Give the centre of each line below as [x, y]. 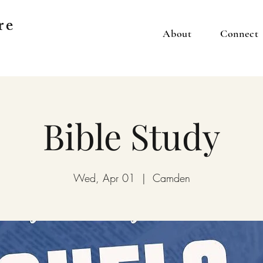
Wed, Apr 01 [104, 178]
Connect [239, 33]
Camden [171, 178]
